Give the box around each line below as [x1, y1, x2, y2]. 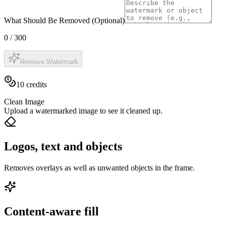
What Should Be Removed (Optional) [4, 16, 125, 25]
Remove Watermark [20, 58, 78, 66]
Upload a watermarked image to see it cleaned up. [4, 106, 162, 115]
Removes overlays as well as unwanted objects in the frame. [4, 163, 195, 172]
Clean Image [4, 97, 44, 106]
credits [24, 80, 47, 89]
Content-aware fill [4, 204, 99, 218]
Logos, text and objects [4, 139, 122, 153]
